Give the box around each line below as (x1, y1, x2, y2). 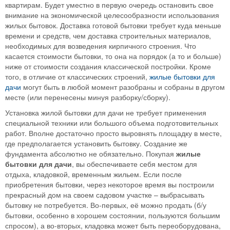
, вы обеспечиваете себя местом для (72, 159, 197, 169)
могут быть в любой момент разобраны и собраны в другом (21, 82, 225, 92)
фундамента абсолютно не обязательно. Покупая (5, 148, 176, 159)
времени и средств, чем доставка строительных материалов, (5, 30, 211, 41)
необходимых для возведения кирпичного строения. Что (5, 41, 196, 51)
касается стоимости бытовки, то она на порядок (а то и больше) (5, 51, 221, 62)
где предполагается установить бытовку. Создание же (5, 138, 187, 149)
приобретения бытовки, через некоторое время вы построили (5, 179, 214, 190)
